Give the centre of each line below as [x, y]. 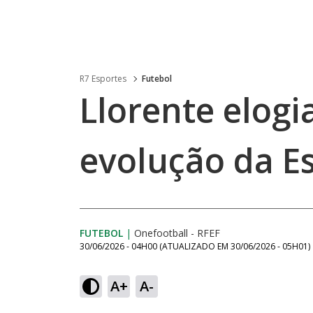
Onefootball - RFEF [177, 233]
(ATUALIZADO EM [195, 246]
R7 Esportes [103, 79]
